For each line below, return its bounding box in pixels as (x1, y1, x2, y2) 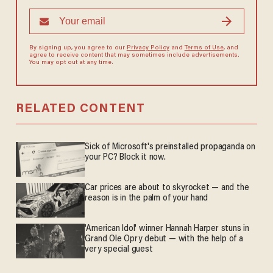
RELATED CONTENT (15, 103, 145, 116)
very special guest (85, 245, 153, 255)
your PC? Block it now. (85, 153, 166, 163)
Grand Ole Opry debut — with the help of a (85, 235, 243, 244)
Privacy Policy (126, 45, 169, 52)
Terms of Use (184, 45, 224, 52)
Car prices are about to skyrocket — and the (85, 183, 249, 193)
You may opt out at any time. (29, 60, 113, 66)
